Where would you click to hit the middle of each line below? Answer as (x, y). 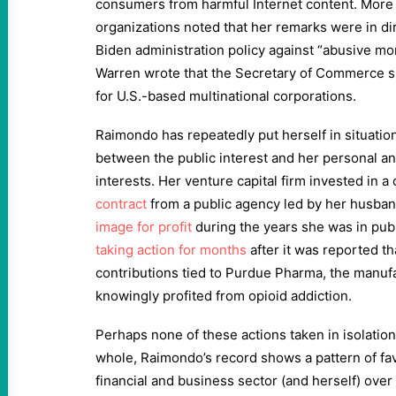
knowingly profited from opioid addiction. (227, 296)
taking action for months (171, 250)
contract (121, 204)
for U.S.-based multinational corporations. (228, 96)
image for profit (144, 227)
